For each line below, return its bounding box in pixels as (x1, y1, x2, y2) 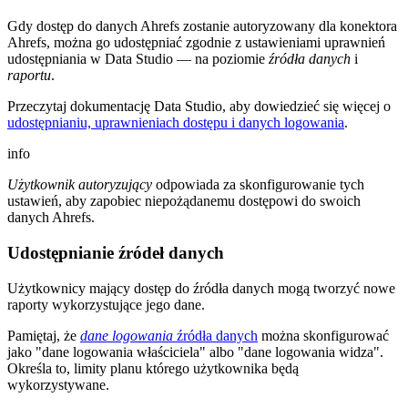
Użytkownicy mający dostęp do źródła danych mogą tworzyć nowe (7, 280, 395, 296)
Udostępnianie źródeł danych (7, 243, 224, 263)
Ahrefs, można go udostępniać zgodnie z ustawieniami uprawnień (7, 35, 385, 51)
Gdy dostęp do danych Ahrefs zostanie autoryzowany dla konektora (7, 18, 397, 35)
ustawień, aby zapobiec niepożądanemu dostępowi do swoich (7, 193, 361, 209)
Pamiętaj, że (7, 327, 80, 343)
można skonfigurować (258, 327, 389, 343)
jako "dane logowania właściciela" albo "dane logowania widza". (7, 343, 383, 360)
